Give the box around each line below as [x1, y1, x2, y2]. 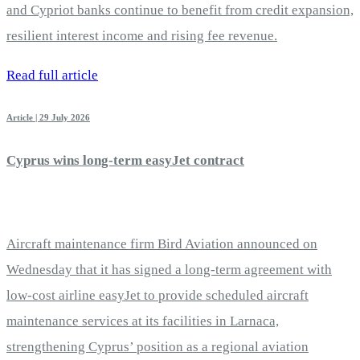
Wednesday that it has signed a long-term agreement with [6, 261, 332, 277]
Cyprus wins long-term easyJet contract [6, 152, 244, 168]
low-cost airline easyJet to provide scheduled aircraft [6, 287, 309, 303]
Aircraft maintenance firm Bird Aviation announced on [6, 235, 317, 252]
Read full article [6, 67, 98, 83]
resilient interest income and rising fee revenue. [6, 27, 277, 43]
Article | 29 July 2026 [6, 112, 90, 123]
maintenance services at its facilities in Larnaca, [6, 313, 279, 329]
